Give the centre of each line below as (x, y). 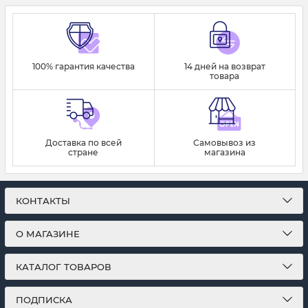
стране (84, 153)
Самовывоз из (225, 143)
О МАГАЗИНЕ (48, 234)
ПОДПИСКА (44, 300)
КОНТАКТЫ (43, 201)
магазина (224, 153)
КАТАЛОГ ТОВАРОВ (64, 267)
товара (225, 76)
